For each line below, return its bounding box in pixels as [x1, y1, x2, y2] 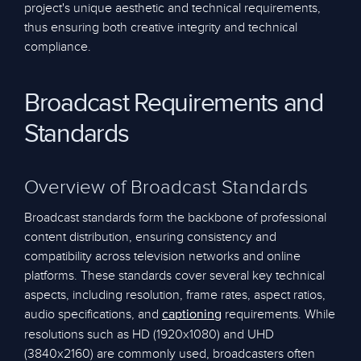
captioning [162, 309, 222, 322]
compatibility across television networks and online [24, 248, 301, 264]
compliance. [24, 39, 91, 55]
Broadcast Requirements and [24, 91, 323, 117]
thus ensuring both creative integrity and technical [24, 19, 297, 35]
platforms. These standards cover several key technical [24, 268, 325, 284]
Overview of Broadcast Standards [24, 176, 308, 199]
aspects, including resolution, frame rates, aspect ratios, [24, 287, 326, 303]
